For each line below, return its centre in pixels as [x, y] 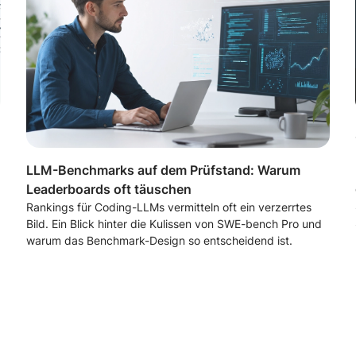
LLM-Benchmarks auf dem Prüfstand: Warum [164, 170]
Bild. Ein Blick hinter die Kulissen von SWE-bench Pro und [174, 223]
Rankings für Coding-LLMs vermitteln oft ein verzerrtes [169, 207]
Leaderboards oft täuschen [109, 189]
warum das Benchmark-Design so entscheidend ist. [160, 240]
